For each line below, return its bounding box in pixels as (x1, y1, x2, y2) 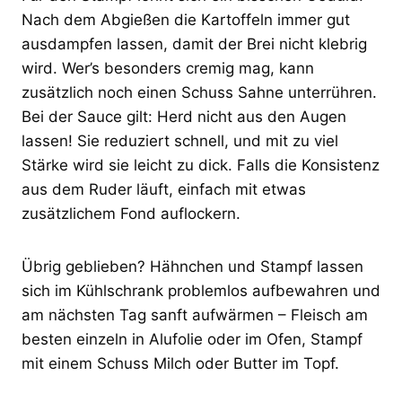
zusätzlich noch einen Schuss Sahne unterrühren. (22, 83, 377, 101)
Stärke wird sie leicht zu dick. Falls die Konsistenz (22, 155, 380, 174)
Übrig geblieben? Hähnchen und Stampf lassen (22, 257, 363, 275)
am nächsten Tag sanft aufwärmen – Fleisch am (22, 305, 368, 324)
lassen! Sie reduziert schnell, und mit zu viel (22, 131, 338, 150)
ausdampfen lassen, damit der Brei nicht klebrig (22, 34, 367, 53)
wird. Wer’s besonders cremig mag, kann (22, 58, 314, 77)
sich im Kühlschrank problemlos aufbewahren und (22, 281, 380, 300)
